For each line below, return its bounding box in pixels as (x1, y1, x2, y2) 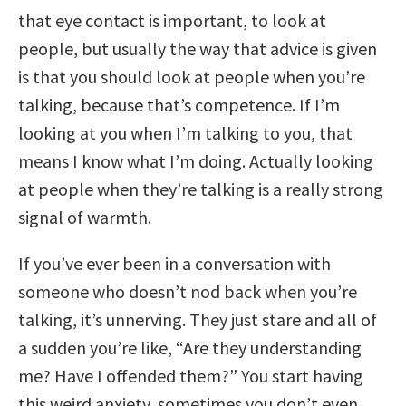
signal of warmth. (18, 205, 151, 228)
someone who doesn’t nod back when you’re (18, 279, 357, 303)
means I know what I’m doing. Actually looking (18, 149, 373, 172)
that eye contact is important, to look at (18, 8, 326, 32)
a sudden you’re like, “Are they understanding (18, 335, 362, 359)
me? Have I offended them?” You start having (18, 363, 363, 387)
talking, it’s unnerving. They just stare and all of (18, 307, 377, 331)
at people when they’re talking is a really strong (18, 177, 383, 200)
